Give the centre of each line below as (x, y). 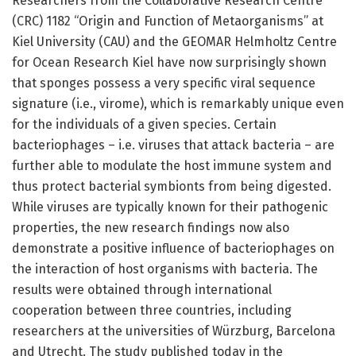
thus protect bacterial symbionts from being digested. (172, 187)
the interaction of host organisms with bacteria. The (165, 269)
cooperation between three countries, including (152, 311)
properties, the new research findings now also (151, 228)
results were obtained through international (142, 290)
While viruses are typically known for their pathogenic (170, 207)
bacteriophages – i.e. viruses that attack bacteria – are (173, 145)
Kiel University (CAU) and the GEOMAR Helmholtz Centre (174, 42)
